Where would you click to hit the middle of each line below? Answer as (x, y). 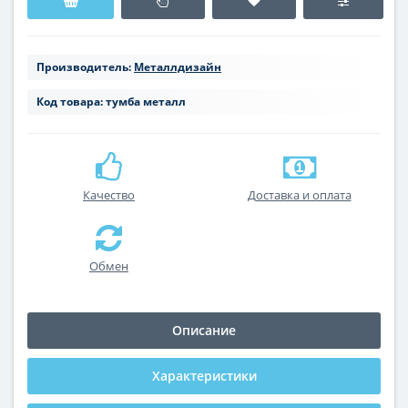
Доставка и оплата (299, 195)
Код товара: (70, 102)
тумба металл (146, 102)
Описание (204, 331)
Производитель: (84, 67)
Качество (109, 195)
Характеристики (204, 376)
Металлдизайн (178, 67)
